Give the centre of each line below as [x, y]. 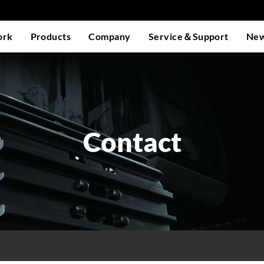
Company [110, 36]
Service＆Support [188, 36]
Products [51, 36]
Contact [132, 141]
